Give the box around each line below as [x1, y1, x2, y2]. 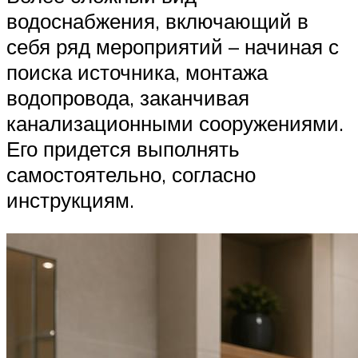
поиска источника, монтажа [6, 58, 268, 85]
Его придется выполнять [6, 135, 240, 161]
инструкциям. [6, 186, 134, 213]
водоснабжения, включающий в [6, 7, 308, 34]
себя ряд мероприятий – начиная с [6, 33, 339, 59]
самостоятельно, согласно [6, 161, 256, 187]
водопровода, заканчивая [6, 84, 249, 110]
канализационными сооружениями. [6, 109, 344, 136]
